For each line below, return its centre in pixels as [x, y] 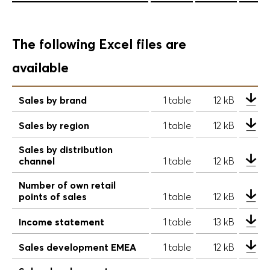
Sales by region [54, 125]
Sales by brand [53, 100]
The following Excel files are [99, 44]
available [40, 67]
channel [37, 161]
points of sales [53, 196]
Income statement [61, 222]
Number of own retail [67, 185]
